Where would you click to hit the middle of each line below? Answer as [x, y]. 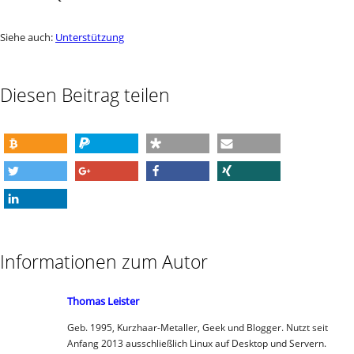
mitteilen [20, 222]
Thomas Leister [103, 301]
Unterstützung [90, 37]
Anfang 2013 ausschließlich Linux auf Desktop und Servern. [197, 344]
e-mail [230, 167]
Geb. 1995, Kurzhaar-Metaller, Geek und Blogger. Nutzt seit [198, 328]
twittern [19, 195]
